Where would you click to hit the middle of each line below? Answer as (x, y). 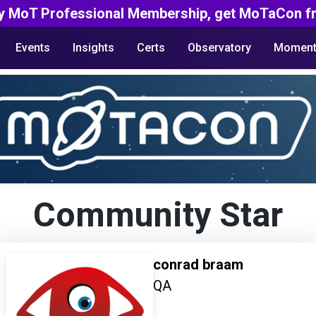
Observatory (219, 48)
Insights (93, 48)
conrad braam (198, 265)
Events (32, 48)
